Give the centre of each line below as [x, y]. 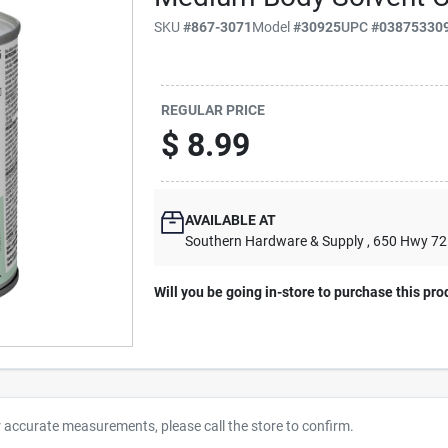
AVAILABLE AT [231, 219]
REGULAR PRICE [213, 110]
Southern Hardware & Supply [275, 240]
